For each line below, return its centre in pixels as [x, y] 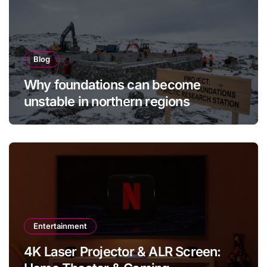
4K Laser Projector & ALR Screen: [122, 252]
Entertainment [60, 226]
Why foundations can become [112, 85]
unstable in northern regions [107, 102]
